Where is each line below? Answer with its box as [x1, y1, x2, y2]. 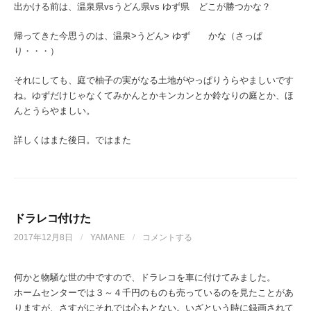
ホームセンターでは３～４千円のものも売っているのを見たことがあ [14, 287, 294, 299]
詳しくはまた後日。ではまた [14, 134, 131, 145]
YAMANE [90, 233, 125, 243]
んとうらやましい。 [14, 105, 95, 116]
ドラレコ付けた [14, 212, 91, 225]
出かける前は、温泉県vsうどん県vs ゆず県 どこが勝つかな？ [14, 1, 271, 12]
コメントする [142, 233, 192, 243]
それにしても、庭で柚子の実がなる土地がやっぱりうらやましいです [14, 74, 294, 85]
